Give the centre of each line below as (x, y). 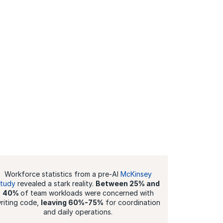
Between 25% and (127, 183)
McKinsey (136, 174)
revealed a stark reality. (55, 183)
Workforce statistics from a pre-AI (62, 174)
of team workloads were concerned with (87, 193)
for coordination (132, 202)
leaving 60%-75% (72, 202)
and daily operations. (78, 212)
